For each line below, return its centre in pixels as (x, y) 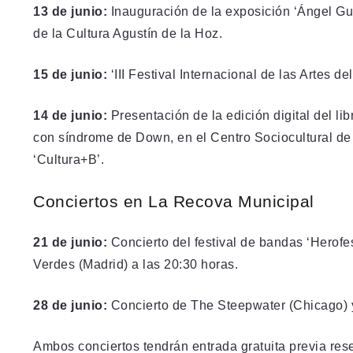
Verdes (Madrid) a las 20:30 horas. (136, 264)
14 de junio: (70, 115)
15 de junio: (70, 74)
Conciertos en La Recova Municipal (174, 201)
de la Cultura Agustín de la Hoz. (128, 33)
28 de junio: (70, 305)
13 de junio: (70, 11)
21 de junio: (70, 242)
